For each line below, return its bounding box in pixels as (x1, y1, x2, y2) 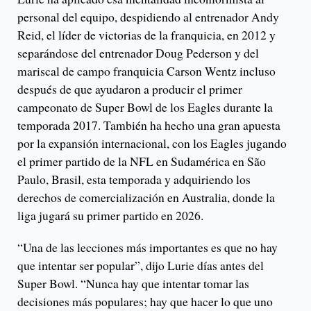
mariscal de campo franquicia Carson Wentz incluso (17, 62, 276, 80)
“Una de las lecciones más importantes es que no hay (17, 239, 278, 256)
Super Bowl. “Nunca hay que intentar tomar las (17, 275, 249, 292)
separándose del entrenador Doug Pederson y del (17, 44, 259, 62)
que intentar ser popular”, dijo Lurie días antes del (17, 257, 264, 274)
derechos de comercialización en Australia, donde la (17, 189, 275, 206)
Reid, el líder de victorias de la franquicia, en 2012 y (17, 26, 276, 44)
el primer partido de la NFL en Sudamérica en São (17, 153, 266, 170)
